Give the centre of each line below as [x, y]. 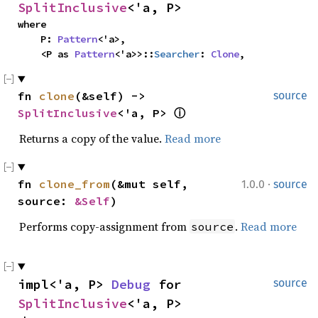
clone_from [75, 184]
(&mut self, [149, 184]
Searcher [177, 54]
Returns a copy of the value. [92, 138]
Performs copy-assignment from [104, 226]
